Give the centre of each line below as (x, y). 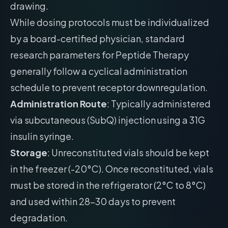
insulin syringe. (42, 136)
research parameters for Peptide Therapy (99, 55)
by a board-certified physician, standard (97, 38)
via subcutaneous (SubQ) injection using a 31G (108, 120)
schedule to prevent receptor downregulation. (109, 87)
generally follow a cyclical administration (99, 71)
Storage (29, 152)
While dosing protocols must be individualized (110, 22)
